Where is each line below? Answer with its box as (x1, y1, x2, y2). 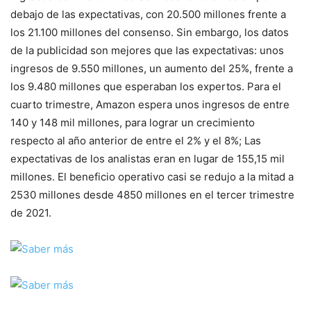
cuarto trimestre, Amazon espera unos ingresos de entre (10, 97, 289, 111)
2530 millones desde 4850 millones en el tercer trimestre (10, 187, 294, 201)
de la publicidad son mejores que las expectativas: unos (10, 43, 284, 57)
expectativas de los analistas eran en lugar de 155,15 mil (10, 151, 285, 165)
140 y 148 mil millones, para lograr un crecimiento (10, 115, 255, 129)
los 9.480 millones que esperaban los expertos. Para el (10, 79, 281, 93)
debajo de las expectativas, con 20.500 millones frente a (10, 7, 286, 21)
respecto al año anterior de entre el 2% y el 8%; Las (10, 133, 261, 147)
